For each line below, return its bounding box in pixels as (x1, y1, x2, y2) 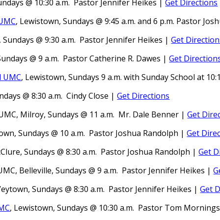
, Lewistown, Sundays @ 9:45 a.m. (16, 16, 136, 27)
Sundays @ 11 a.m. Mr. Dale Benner (46, 109, 179, 120)
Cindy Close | (66, 90, 117, 101)
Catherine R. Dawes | (89, 53, 169, 64)
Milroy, (20, 109, 46, 120)
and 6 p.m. (136, 16, 177, 27)
